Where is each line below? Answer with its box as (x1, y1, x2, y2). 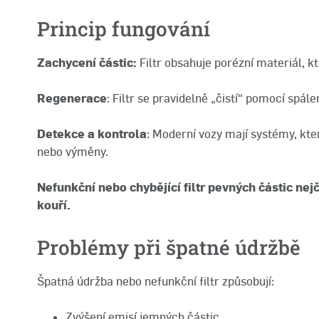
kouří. (37, 198, 70, 213)
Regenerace (37, 90, 107, 105)
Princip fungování (37, 15, 210, 42)
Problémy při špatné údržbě (37, 234, 300, 261)
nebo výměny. (37, 145, 108, 159)
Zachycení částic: (37, 55, 140, 70)
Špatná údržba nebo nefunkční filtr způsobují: (37, 274, 274, 288)
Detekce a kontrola (37, 127, 147, 142)
